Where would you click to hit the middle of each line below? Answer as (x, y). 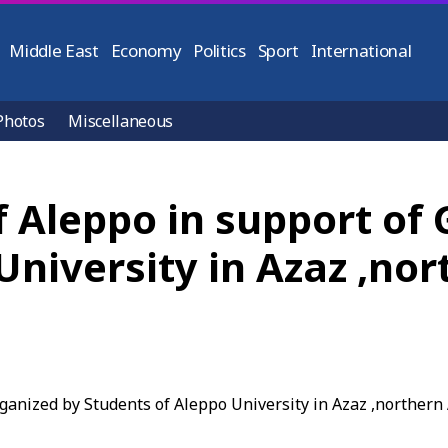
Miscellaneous (121, 121)
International (361, 50)
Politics (219, 50)
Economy (146, 50)
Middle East (54, 50)
